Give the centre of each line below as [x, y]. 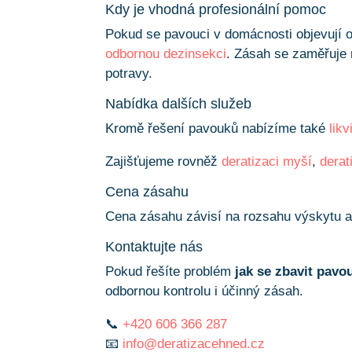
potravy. [129, 74]
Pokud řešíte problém [170, 272]
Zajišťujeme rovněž [164, 162]
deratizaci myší [267, 162]
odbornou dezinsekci [166, 54]
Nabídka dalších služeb [179, 104]
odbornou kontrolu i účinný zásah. [205, 291]
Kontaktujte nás [154, 247]
